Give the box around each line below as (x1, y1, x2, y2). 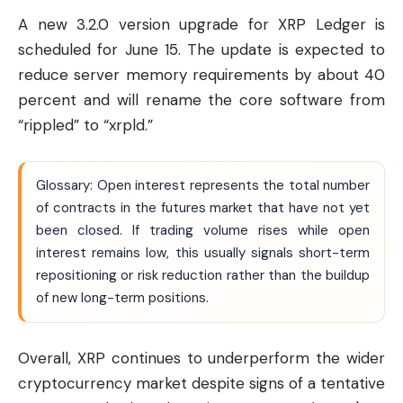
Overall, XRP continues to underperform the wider (18, 348, 385, 369)
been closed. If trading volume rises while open (36, 220, 370, 239)
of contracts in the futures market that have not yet (36, 198, 370, 217)
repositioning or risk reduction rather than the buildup (36, 265, 370, 284)
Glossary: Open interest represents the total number (36, 175, 370, 194)
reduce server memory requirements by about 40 (18, 65, 385, 85)
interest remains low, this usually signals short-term (36, 243, 370, 262)
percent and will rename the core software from (18, 90, 385, 111)
